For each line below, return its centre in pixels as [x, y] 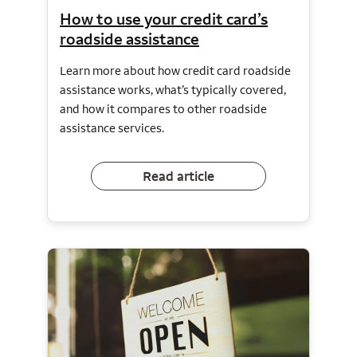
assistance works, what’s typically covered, [173, 90]
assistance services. [112, 128]
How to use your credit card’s [164, 19]
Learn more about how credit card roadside [175, 71]
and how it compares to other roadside [163, 109]
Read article [178, 176]
